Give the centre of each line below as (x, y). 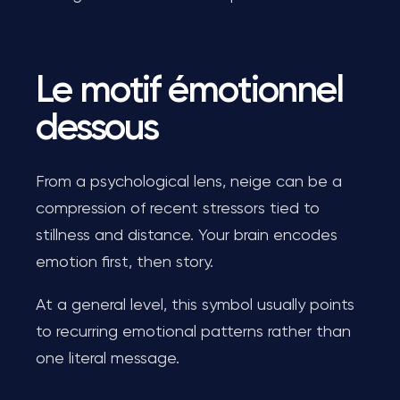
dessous (97, 129)
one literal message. (108, 359)
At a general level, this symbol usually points (195, 305)
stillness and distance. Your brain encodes (187, 236)
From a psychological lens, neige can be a (189, 182)
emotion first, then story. (125, 262)
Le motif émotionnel (190, 91)
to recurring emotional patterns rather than (193, 332)
